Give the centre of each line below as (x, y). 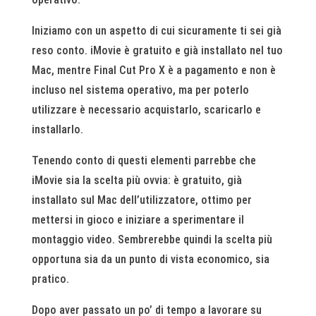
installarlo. (57, 129)
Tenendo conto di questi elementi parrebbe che (144, 160)
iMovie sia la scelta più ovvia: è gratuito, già (136, 180)
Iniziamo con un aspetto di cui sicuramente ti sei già (156, 31)
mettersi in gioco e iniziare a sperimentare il (138, 220)
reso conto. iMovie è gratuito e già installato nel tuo (157, 50)
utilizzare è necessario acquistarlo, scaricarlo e (146, 110)
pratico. (50, 279)
